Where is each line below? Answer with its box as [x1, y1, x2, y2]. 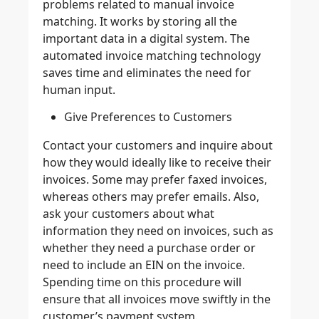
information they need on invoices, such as [43, 223, 273, 239]
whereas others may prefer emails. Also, [43, 189, 259, 205]
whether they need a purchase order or [43, 240, 256, 256]
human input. [43, 81, 115, 98]
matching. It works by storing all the [43, 13, 237, 29]
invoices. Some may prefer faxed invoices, [43, 172, 267, 188]
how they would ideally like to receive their [43, 155, 271, 171]
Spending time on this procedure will [43, 274, 241, 291]
